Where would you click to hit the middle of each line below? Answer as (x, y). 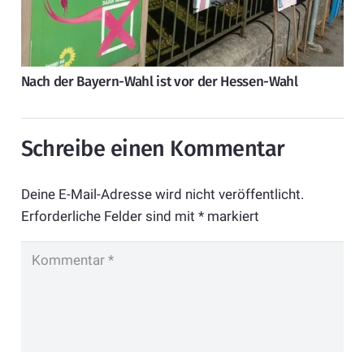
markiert (231, 217)
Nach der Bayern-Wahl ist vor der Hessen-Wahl (159, 82)
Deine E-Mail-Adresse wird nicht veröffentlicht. (162, 195)
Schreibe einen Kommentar (155, 148)
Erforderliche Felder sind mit (109, 217)
